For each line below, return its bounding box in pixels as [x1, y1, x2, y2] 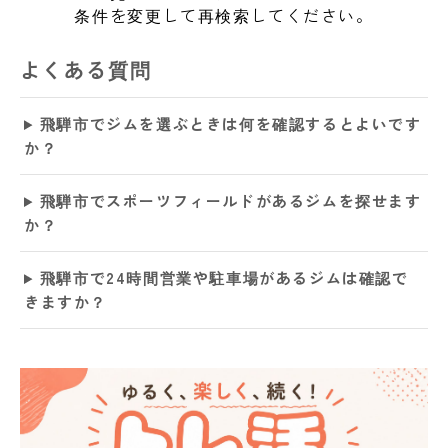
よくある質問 [20, 55, 152, 85]
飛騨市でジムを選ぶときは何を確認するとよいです [39, 113, 422, 135]
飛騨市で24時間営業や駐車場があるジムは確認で [39, 267, 409, 289]
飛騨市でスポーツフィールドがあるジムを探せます [39, 190, 422, 212]
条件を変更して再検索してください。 [74, 3, 374, 28]
